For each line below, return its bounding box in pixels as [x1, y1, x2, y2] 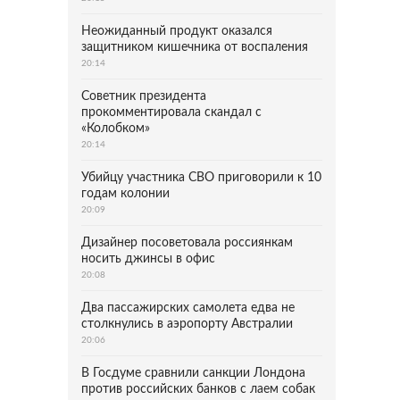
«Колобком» [81, 122, 150, 135]
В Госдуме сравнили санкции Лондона [81, 367, 305, 379]
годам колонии [81, 187, 170, 200]
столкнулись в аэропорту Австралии [81, 318, 293, 330]
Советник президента [81, 90, 206, 103]
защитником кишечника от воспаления [81, 41, 308, 54]
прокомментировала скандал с [81, 106, 262, 119]
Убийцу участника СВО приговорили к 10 [81, 171, 321, 184]
